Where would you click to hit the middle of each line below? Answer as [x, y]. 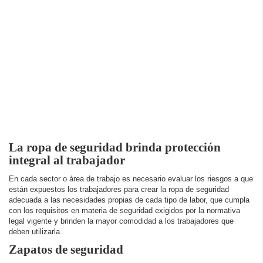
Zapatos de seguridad [66, 249]
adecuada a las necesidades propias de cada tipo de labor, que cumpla [129, 200]
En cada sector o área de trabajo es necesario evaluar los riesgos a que [131, 179]
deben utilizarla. [36, 232]
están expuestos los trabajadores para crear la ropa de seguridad [119, 190]
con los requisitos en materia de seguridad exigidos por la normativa [124, 211]
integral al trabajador [67, 160]
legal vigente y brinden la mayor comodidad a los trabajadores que [121, 221]
